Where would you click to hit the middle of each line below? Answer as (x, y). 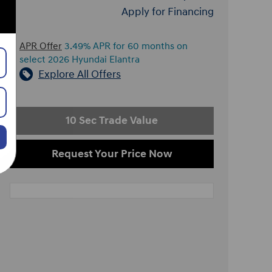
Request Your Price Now (112, 154)
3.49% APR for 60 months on (125, 46)
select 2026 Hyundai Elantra (80, 59)
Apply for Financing (168, 12)
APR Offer (41, 46)
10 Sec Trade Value (112, 121)
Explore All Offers (80, 74)
